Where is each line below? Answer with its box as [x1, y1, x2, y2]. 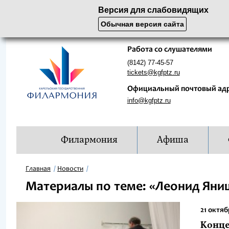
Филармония [60, 134, 118, 146]
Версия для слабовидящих [98, 6, 209, 14]
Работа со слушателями [127, 45, 212, 54]
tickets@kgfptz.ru [127, 68, 180, 76]
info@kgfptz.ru [127, 97, 171, 104]
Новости [57, 166, 83, 173]
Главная [26, 166, 51, 173]
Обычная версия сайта [101, 20, 184, 28]
